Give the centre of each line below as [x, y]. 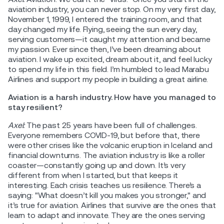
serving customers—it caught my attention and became [109, 39]
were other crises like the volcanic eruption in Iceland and [110, 145]
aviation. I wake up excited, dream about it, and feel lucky [110, 59]
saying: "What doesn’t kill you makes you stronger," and [107, 195]
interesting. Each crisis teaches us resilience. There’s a [104, 185]
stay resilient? [35, 107]
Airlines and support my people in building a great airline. [108, 79]
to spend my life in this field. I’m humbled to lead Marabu [108, 69]
